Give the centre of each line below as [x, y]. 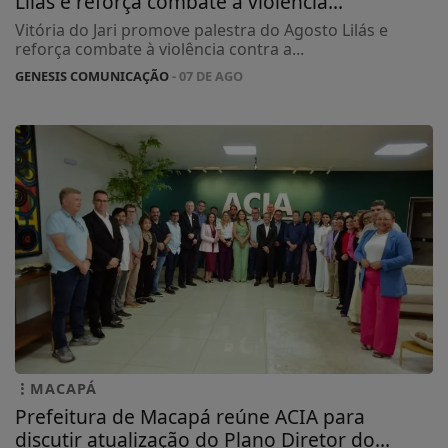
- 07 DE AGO [206, 75]
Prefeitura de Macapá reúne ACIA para [190, 417]
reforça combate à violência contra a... [159, 48]
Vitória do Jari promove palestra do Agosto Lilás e [201, 29]
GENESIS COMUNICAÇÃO [92, 75]
